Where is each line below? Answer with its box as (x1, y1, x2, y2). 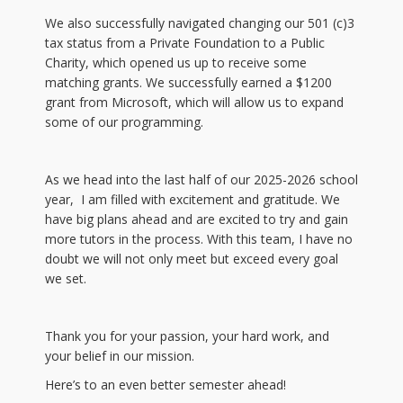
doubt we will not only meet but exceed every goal (45, 250, 338, 267)
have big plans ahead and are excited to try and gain (45, 210, 348, 228)
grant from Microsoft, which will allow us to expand (45, 94, 344, 111)
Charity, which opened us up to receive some (45, 54, 307, 71)
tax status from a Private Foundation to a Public (45, 34, 325, 51)
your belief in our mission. (45, 347, 198, 364)
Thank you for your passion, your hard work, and (45, 327, 329, 345)
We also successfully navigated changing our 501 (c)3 (45, 14, 354, 31)
